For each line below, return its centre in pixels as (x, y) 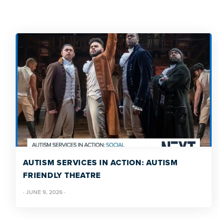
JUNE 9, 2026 (44, 192)
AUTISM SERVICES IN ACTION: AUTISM (100, 163)
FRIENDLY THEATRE (62, 175)
